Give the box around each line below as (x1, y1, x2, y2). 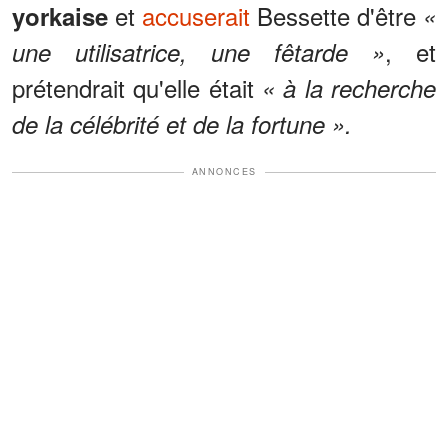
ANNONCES (191, 165, 257, 179)
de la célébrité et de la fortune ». (12, 107, 352, 142)
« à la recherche (262, 71, 436, 106)
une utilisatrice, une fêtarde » (12, 35, 385, 70)
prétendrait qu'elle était (12, 70, 262, 106)
